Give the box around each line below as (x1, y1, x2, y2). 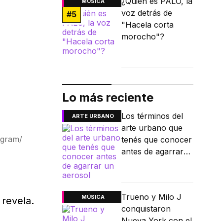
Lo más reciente (62, 90, 153, 105)
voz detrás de (121, 8, 172, 18)
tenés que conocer (121, 135, 192, 145)
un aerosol (121, 158, 162, 169)
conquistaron (121, 204, 171, 214)
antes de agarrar (121, 147, 184, 157)
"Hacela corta (121, 20, 174, 30)
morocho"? (121, 32, 164, 42)
